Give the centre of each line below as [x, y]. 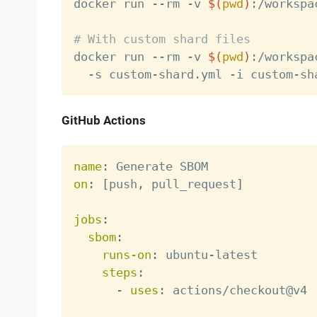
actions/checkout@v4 [236, 290]
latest [236, 254]
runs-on [126, 254]
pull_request [190, 184]
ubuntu [183, 254]
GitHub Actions [103, 121]
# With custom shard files [162, 39]
